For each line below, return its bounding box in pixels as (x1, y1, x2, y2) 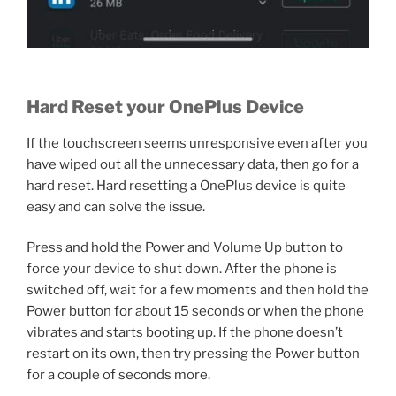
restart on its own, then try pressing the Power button (27, 346, 360, 362)
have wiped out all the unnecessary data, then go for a (27, 156, 359, 172)
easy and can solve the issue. (27, 198, 205, 215)
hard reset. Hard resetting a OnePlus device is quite (27, 177, 346, 194)
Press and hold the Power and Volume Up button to (27, 240, 343, 256)
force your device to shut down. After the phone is (27, 261, 337, 278)
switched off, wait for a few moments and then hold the (27, 282, 369, 299)
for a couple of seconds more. (27, 367, 210, 384)
